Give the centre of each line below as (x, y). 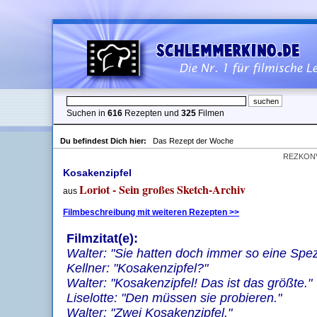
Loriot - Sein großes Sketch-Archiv (162, 189)
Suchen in (87, 113)
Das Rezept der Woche (193, 141)
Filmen (210, 113)
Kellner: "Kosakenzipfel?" (137, 268)
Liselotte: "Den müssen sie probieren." (174, 298)
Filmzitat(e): (102, 238)
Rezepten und (152, 113)
